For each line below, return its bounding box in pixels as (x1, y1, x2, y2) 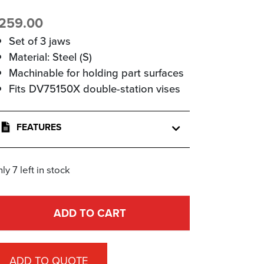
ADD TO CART (53, 205, 126, 222)
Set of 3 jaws (8, 33, 71, 49)
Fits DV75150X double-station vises (8, 81, 180, 97)
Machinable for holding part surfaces (8, 65, 184, 81)
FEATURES (14, 120, 61, 134)
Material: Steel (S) (8, 49, 92, 65)
